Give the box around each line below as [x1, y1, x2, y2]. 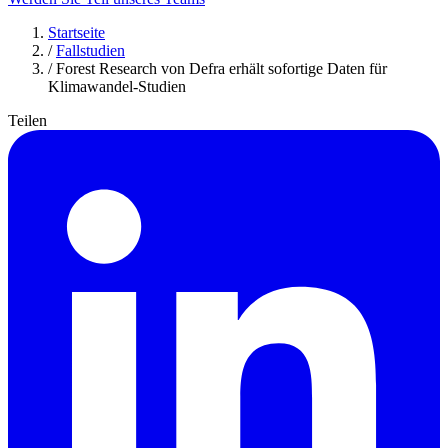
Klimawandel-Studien [48, 77, 186, 95]
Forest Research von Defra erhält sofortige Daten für [56, 59, 387, 77]
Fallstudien [56, 41, 125, 59]
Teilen [8, 111, 47, 129]
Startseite [48, 23, 105, 41]
